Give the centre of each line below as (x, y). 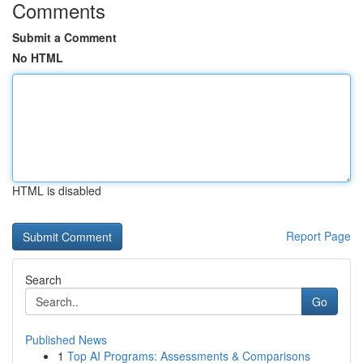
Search (43, 280)
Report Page (318, 236)
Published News (66, 340)
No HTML (38, 58)
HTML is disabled (57, 190)
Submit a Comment (64, 37)
